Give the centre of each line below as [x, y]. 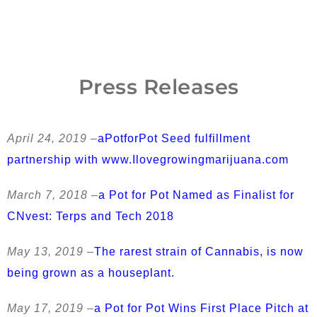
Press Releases [158, 87]
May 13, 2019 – [51, 252]
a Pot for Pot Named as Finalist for [196, 195]
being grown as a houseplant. [91, 273]
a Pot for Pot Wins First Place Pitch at [201, 309]
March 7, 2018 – [53, 195]
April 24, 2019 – [52, 139]
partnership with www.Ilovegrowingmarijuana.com [148, 160]
